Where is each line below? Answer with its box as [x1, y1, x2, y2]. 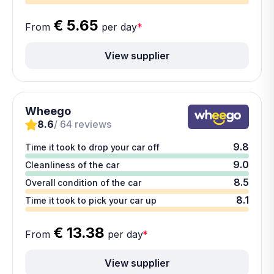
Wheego [25, 105, 71, 117]
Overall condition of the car [25, 177, 142, 188]
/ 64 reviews [54, 118, 111, 130]
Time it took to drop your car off [25, 142, 160, 152]
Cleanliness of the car [25, 160, 119, 170]
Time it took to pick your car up [25, 195, 157, 206]
